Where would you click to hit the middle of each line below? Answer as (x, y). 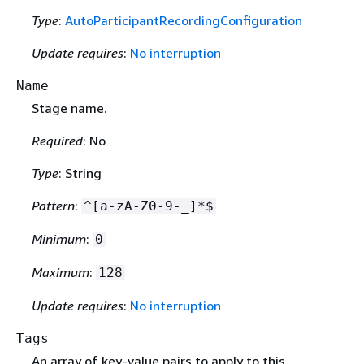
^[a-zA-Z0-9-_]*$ (148, 206)
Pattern (53, 206)
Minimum (58, 239)
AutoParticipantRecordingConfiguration (183, 21)
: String (80, 173)
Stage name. (69, 108)
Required (57, 141)
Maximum (60, 273)
